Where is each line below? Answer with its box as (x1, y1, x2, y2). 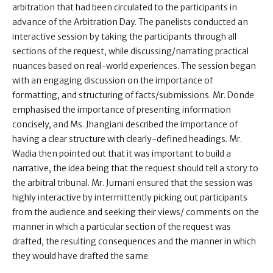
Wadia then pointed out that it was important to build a (12, 148, 231, 159)
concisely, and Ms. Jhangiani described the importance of (12, 119, 238, 130)
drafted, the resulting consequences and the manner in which (12, 236, 256, 247)
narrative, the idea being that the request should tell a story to (12, 163, 258, 174)
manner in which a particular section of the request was (12, 221, 231, 232)
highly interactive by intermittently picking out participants (12, 192, 247, 203)
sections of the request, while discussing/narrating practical (12, 46, 249, 57)
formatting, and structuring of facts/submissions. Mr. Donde (12, 90, 254, 101)
